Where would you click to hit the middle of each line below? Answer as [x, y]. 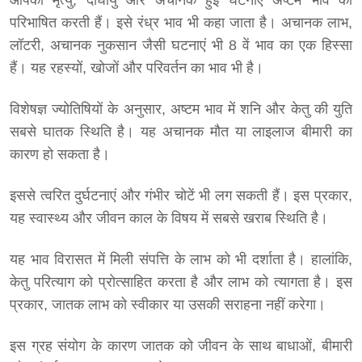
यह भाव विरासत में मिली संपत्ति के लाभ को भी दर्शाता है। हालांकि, [181, 260]
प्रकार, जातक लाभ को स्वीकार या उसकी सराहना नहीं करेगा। [168, 305]
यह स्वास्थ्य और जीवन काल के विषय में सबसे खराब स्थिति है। [169, 219]
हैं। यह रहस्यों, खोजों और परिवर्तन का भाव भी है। [137, 68]
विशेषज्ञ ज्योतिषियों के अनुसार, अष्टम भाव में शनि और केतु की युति [181, 109]
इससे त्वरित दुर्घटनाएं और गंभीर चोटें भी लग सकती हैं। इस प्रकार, [181, 196]
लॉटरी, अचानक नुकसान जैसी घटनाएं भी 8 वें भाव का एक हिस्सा [181, 46]
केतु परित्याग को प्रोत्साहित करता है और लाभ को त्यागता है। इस [181, 282]
